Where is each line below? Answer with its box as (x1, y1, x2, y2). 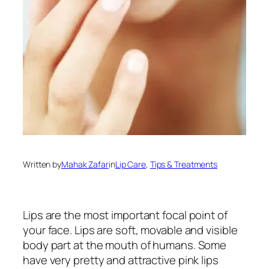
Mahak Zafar (61, 158, 109, 170)
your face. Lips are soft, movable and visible (23, 222, 238, 238)
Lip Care (115, 158, 146, 170)
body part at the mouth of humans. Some (23, 237, 227, 253)
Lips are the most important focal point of (23, 207, 228, 223)
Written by (23, 158, 61, 170)
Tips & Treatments (150, 158, 218, 170)
